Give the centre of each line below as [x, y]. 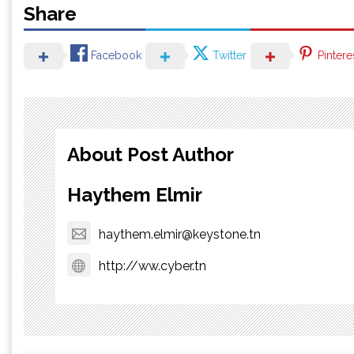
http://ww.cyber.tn [153, 265]
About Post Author [151, 154]
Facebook [116, 55]
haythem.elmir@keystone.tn [180, 234]
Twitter [230, 55]
